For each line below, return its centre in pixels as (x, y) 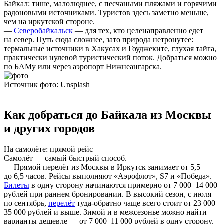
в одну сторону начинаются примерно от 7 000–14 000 (123, 185)
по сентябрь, (26, 203)
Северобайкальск (43, 30)
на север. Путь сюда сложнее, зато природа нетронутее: (99, 39)
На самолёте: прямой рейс (48, 149)
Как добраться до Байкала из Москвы (108, 115)
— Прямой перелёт (37, 167)
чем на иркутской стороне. (49, 21)
